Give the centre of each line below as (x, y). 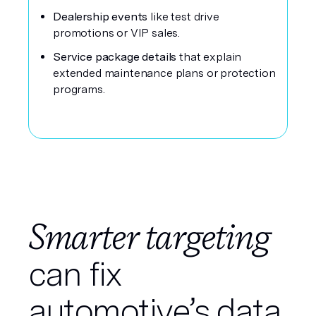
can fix (75, 274)
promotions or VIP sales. (117, 33)
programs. (79, 89)
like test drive (185, 17)
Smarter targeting (149, 237)
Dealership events (102, 17)
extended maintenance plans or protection (164, 73)
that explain (211, 57)
